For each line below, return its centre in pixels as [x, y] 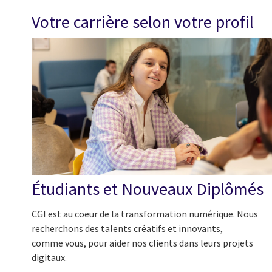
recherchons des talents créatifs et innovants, [127, 229]
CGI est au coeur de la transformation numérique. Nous [145, 214]
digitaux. [49, 258]
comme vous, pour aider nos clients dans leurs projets [142, 243]
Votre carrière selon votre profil [143, 22]
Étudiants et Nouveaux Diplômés [148, 189]
